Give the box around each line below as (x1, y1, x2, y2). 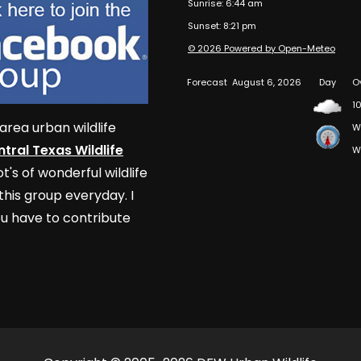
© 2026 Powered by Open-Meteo (187, 41, 335, 55)
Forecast (186, 75, 227, 89)
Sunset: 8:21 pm (187, 19, 256, 32)
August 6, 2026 (229, 75, 301, 89)
